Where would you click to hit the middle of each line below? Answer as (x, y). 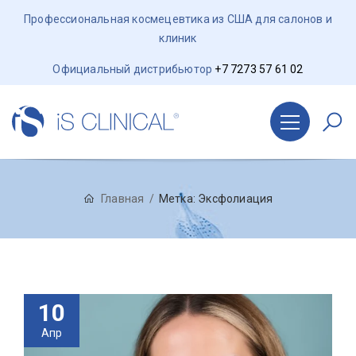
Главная (123, 198)
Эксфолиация (236, 198)
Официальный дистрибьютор (134, 69)
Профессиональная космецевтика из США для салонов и (178, 19)
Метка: (178, 198)
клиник (178, 38)
